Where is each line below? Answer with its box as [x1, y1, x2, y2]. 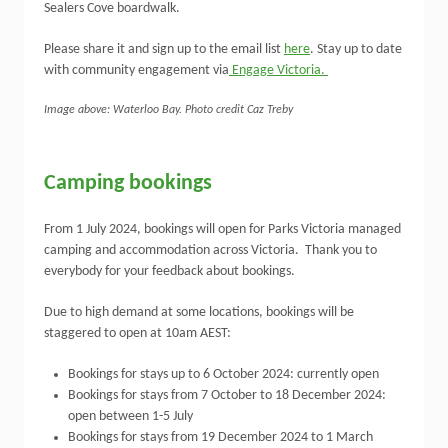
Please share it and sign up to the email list [44, 42, 284, 57]
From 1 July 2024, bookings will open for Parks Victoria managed [44, 222, 401, 237]
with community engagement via [44, 63, 229, 78]
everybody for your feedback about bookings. [44, 264, 295, 279]
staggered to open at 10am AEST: [44, 326, 234, 341]
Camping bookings [44, 172, 212, 195]
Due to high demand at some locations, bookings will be [44, 305, 354, 320]
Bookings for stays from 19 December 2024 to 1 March [68, 430, 373, 445]
